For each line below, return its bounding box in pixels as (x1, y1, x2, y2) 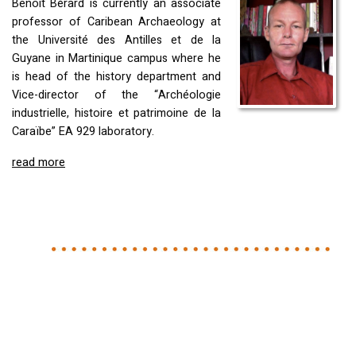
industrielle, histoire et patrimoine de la (12, 105, 221, 122)
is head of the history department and (12, 68, 221, 86)
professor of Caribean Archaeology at (12, 14, 221, 31)
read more (12, 154, 65, 172)
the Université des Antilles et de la (12, 32, 221, 49)
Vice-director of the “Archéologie (12, 87, 221, 104)
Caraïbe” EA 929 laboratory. (12, 123, 154, 141)
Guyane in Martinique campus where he (12, 50, 221, 68)
